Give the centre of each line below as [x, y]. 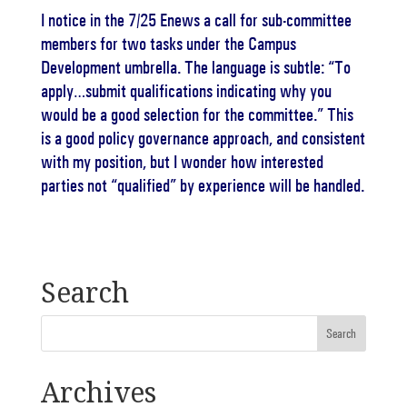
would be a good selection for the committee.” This [197, 114]
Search [84, 292]
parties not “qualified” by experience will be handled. [202, 185]
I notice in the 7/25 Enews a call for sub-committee [196, 20]
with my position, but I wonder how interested [182, 162]
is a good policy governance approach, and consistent [203, 138]
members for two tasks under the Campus [168, 44]
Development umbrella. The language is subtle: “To [195, 67]
